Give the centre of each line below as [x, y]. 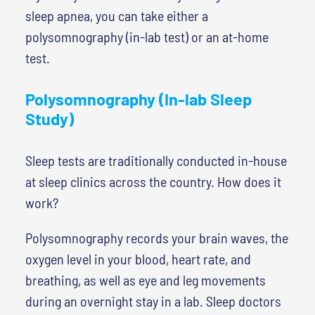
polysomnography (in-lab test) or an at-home [147, 36]
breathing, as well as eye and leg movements [145, 279]
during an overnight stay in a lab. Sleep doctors [153, 301]
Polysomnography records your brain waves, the [156, 237]
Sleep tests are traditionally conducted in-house [156, 160]
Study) [49, 118]
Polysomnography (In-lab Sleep [138, 99]
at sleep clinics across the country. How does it [153, 181]
